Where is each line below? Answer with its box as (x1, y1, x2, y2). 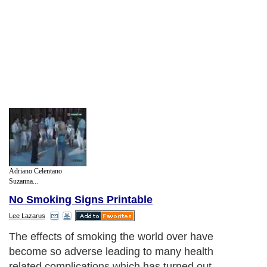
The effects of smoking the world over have (9, 231, 213, 243)
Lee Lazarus (9, 212, 45, 220)
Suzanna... (9, 176, 38, 185)
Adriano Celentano (9, 166, 62, 175)
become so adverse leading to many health (9, 246, 213, 258)
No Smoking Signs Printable (9, 194, 153, 206)
